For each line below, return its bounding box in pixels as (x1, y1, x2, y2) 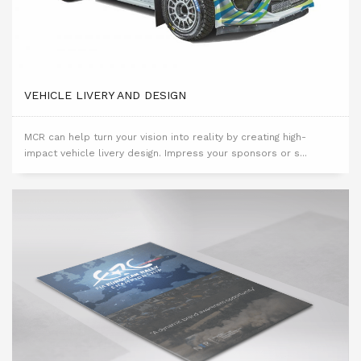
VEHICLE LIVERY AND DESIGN (24, 89, 186, 102)
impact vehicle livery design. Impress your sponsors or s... (24, 147, 307, 160)
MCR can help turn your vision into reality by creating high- (24, 131, 306, 143)
